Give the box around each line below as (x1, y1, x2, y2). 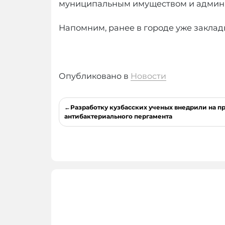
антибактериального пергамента (64, 113, 172, 121)
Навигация (58, 97, 129, 112)
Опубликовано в (59, 71, 131, 81)
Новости (131, 71, 166, 81)
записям (58, 127, 113, 142)
